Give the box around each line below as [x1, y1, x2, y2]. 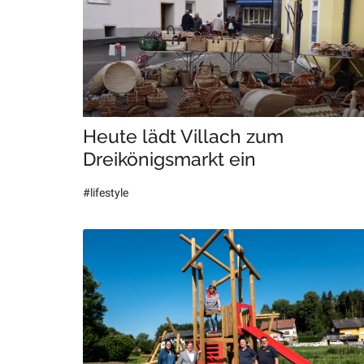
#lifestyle [83, 186, 128, 200]
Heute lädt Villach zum [83, 125, 284, 148]
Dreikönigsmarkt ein [83, 148, 256, 171]
